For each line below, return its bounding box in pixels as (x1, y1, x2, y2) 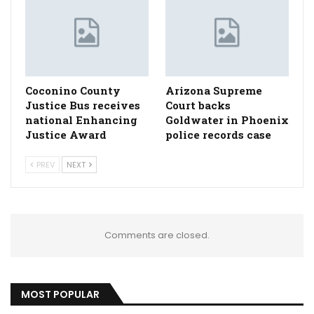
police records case (165, 128, 271, 142)
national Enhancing (25, 113, 137, 128)
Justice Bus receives (25, 98, 140, 113)
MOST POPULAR (21, 287, 100, 302)
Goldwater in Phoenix (165, 113, 289, 128)
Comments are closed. (104, 228, 210, 243)
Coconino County (25, 83, 121, 98)
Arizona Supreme (165, 83, 262, 98)
